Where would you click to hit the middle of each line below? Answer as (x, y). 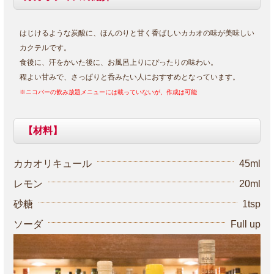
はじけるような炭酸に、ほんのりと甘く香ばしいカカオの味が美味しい (137, 33)
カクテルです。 (45, 47)
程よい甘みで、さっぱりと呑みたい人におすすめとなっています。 (130, 77)
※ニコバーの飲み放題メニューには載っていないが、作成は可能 (108, 92)
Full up (246, 224)
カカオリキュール (53, 163)
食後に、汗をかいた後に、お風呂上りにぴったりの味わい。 (119, 62)
